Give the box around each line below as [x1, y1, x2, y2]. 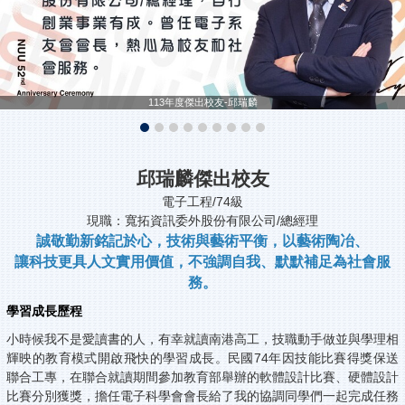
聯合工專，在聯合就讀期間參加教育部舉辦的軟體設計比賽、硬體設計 [6, 370, 399, 385]
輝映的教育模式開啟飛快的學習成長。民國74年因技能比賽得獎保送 [6, 351, 399, 366]
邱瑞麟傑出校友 [136, 168, 269, 190]
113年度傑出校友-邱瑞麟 [147, 97, 258, 108]
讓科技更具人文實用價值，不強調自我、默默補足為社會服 [14, 254, 391, 270]
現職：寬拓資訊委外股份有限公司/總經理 [87, 213, 318, 229]
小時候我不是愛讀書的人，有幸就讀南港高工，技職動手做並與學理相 [6, 332, 399, 347]
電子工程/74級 [162, 194, 243, 210]
